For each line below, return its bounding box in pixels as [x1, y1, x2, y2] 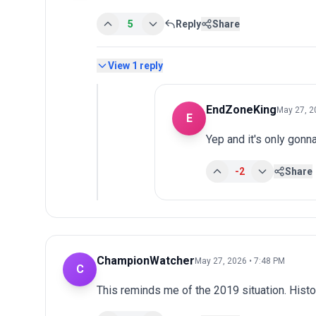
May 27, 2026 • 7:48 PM [195, 255, 285, 266]
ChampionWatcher [97, 253, 195, 267]
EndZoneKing [206, 102, 276, 116]
